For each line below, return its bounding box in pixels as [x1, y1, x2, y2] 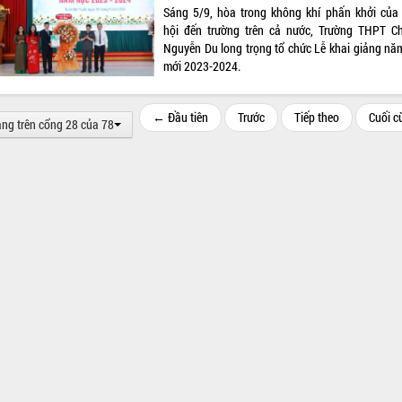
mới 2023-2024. [163, 57, 241, 75]
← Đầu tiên [152, 108, 208, 126]
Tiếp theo [293, 108, 339, 126]
